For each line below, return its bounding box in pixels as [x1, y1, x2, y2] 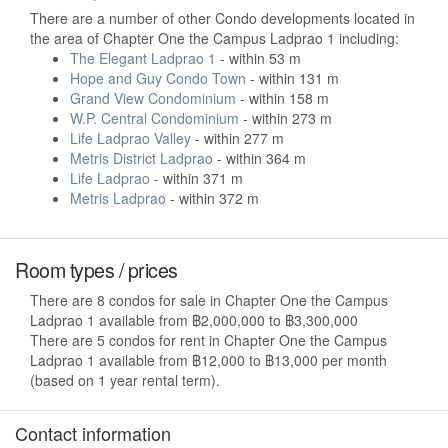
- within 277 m [191, 128, 284, 149]
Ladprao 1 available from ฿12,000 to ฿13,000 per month [30, 350, 387, 371]
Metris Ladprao [70, 188, 166, 209]
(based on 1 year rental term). [30, 370, 220, 391]
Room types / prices [15, 255, 178, 285]
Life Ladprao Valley [70, 128, 191, 149]
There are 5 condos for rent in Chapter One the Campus [30, 330, 387, 351]
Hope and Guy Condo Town [70, 68, 246, 89]
